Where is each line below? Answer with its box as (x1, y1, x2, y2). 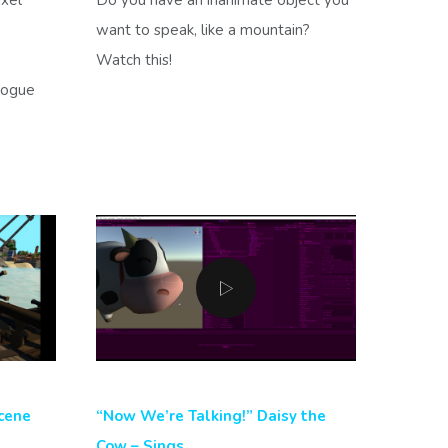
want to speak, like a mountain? (96, 19, 314, 40)
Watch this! (96, 49, 172, 70)
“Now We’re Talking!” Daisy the (96, 405, 326, 426)
